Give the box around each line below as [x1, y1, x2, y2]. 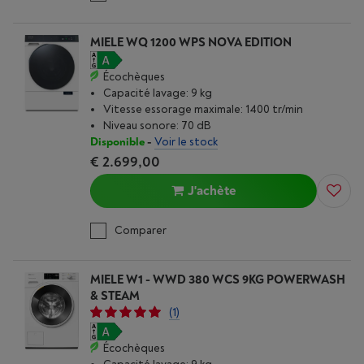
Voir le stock [154, 135, 218, 149]
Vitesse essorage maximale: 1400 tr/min [103, 102, 303, 116]
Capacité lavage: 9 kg [103, 86, 212, 100]
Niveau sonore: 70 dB [103, 119, 211, 132]
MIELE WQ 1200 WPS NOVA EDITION [90, 35, 292, 50]
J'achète [187, 183, 236, 199]
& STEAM [90, 288, 140, 304]
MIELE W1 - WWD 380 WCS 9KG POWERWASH [90, 272, 345, 288]
